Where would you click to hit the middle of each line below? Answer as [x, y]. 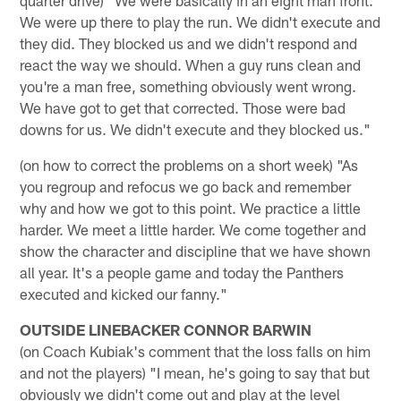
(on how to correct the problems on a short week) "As [189, 164]
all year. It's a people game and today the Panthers [182, 272]
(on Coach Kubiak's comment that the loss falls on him [196, 350]
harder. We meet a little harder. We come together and [193, 229]
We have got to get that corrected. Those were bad [183, 107]
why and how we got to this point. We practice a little [191, 207]
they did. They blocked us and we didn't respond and [189, 43]
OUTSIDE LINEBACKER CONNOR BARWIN [166, 329]
